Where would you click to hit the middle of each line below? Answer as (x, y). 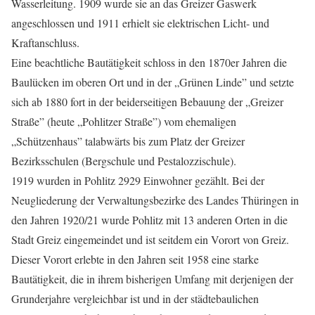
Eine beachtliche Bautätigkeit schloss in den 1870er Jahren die (149, 63)
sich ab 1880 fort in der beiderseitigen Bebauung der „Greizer (147, 102)
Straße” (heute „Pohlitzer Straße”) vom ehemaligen (124, 122)
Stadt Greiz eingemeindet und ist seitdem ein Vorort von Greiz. (150, 240)
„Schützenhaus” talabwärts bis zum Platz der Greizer (128, 141)
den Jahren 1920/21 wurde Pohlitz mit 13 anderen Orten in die (149, 220)
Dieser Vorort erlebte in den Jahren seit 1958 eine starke (135, 259)
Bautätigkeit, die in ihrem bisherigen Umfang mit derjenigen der (152, 279)
